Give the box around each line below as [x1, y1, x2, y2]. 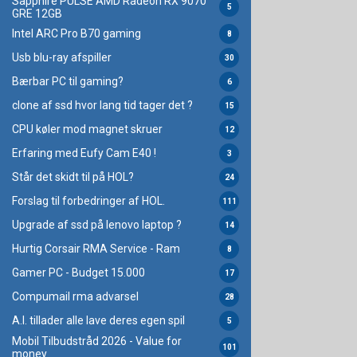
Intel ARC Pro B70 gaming [12, 27, 141, 41]
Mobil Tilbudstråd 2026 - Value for [12, 334, 182, 347]
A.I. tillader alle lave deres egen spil [12, 314, 185, 328]
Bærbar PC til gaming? [12, 75, 124, 88]
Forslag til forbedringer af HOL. [12, 194, 165, 208]
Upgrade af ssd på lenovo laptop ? [12, 218, 182, 232]
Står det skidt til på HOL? [12, 171, 134, 184]
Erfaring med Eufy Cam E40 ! [12, 147, 156, 160]
